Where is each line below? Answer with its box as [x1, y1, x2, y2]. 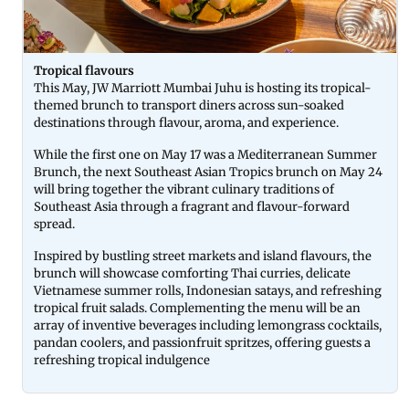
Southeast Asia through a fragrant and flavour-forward [34, 199, 350, 215]
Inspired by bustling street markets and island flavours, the [34, 248, 372, 264]
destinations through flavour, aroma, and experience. [34, 115, 341, 131]
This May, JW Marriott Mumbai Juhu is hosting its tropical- [34, 80, 372, 96]
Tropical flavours [34, 63, 137, 79]
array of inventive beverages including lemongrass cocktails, [34, 318, 382, 333]
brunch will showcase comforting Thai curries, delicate [34, 266, 351, 281]
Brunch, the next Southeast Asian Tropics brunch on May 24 [34, 164, 383, 180]
